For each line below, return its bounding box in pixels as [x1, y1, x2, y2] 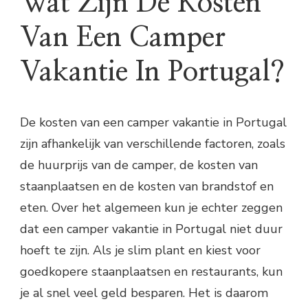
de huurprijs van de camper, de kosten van [20, 156, 258, 173]
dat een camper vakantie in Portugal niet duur [20, 220, 283, 237]
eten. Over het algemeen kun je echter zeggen [20, 199, 283, 216]
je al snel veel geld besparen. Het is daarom [20, 284, 268, 301]
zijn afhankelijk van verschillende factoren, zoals [20, 135, 285, 152]
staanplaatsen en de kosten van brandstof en [20, 177, 274, 195]
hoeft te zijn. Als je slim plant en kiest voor [20, 241, 261, 258]
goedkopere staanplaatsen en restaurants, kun [20, 263, 283, 280]
